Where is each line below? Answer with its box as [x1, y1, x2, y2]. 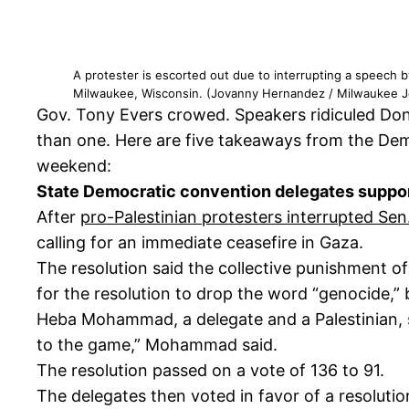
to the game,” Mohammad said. [37, 335, 278, 355]
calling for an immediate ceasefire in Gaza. [37, 233, 363, 253]
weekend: [37, 156, 111, 176]
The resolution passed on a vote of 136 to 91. [37, 361, 384, 381]
